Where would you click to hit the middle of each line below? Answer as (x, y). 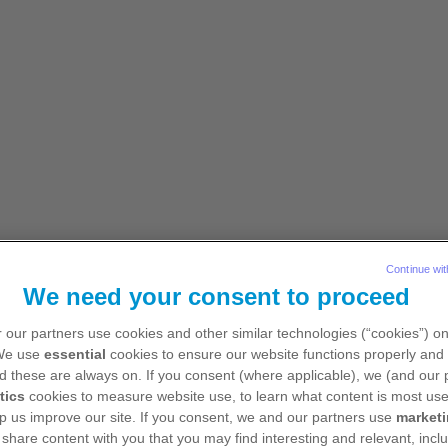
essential (75, 353)
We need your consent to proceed (216, 296)
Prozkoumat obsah (200, 397)
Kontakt (246, 89)
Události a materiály (117, 89)
